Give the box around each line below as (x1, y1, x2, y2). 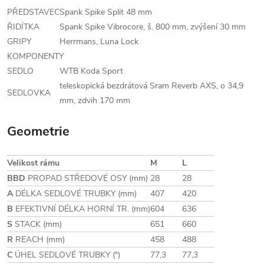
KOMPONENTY (7, 51, 64, 62)
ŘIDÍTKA (7, 21, 39, 32)
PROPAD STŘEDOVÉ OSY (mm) (25, 173, 148, 184)
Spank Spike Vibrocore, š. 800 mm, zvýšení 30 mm (60, 21, 246, 32)
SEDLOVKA (7, 87, 51, 98)
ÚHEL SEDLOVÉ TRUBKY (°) (12, 249, 120, 260)
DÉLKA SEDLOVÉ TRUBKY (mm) (13, 188, 137, 199)
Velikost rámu (7, 157, 60, 169)
